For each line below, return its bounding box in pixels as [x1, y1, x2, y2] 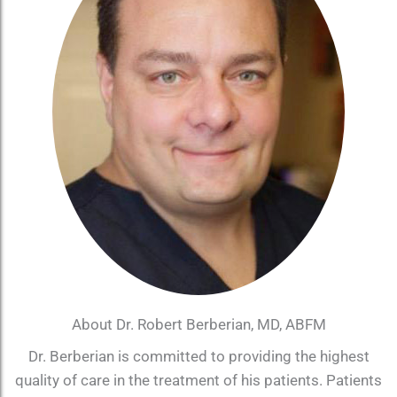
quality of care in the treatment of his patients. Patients [15, 370, 382, 389]
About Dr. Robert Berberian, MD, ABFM [71, 315, 326, 334]
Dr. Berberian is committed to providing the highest [27, 346, 370, 365]
